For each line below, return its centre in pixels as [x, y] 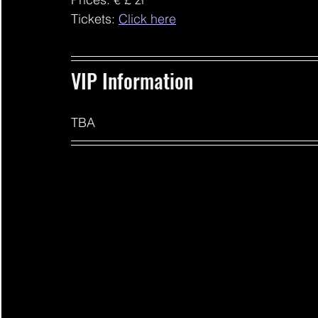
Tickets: [95, 18]
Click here [147, 18]
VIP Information [135, 80]
